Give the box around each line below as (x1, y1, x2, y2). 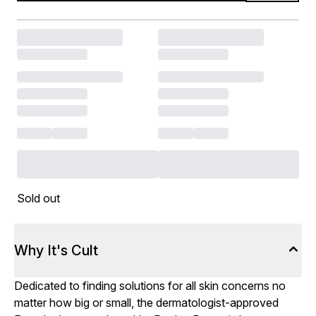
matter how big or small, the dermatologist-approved (14, 296, 279, 310)
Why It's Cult (14, 242, 98, 259)
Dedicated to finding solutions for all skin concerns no (14, 279, 286, 293)
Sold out (17, 191, 60, 205)
